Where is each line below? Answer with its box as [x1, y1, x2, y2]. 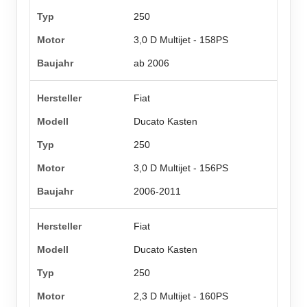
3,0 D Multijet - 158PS [134, 34, 229, 46]
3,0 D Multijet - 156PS [134, 162, 229, 174]
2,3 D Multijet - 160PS [134, 291, 229, 302]
